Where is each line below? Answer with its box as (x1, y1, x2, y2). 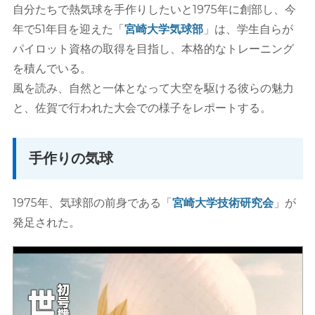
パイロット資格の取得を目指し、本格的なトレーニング (12, 42, 294, 56)
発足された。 (12, 216, 80, 230)
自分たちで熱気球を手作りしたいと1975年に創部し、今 (12, 3, 296, 17)
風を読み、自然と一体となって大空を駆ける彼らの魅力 (12, 82, 294, 96)
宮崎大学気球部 (124, 22, 203, 37)
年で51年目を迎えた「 (12, 22, 124, 37)
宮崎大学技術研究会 (172, 196, 274, 210)
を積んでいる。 (12, 62, 91, 76)
